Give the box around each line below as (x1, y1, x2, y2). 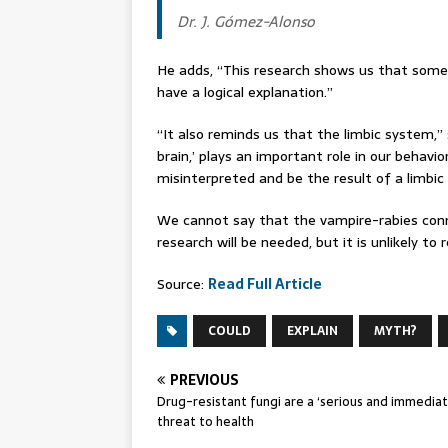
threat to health (157, 411, 254, 432)
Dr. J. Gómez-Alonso (177, 9, 315, 34)
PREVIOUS (170, 369, 239, 391)
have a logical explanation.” (157, 81, 333, 103)
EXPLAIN (287, 321, 338, 341)
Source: (157, 273, 208, 295)
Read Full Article (208, 273, 322, 295)
